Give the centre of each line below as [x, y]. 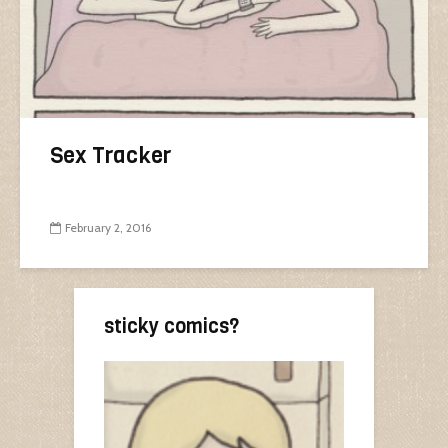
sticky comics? [171, 326]
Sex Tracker [110, 155]
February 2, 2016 [108, 227]
